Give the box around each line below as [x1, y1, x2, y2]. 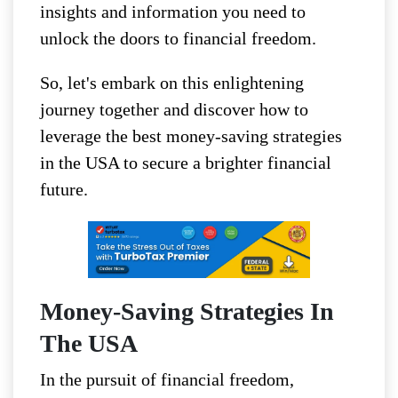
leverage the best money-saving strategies [40, 125, 342, 146]
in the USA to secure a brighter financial [40, 152, 331, 172]
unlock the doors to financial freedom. [40, 28, 316, 48]
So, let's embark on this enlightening [40, 72, 304, 92]
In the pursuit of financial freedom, [40, 370, 294, 390]
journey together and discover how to [40, 99, 308, 119]
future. [40, 179, 88, 199]
